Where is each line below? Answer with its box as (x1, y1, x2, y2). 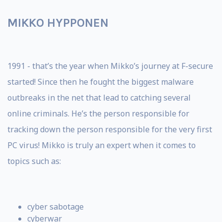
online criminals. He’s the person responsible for (7, 108, 189, 119)
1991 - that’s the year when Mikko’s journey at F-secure (7, 60, 213, 71)
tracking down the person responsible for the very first (7, 123, 212, 135)
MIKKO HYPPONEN (7, 15, 109, 30)
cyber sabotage (27, 201, 84, 212)
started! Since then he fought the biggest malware (7, 76, 194, 87)
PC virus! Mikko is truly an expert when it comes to (7, 139, 196, 151)
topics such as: (7, 155, 61, 166)
